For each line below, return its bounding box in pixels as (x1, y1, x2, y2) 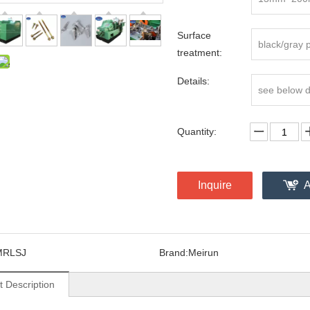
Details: (177, 75, 210, 86)
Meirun (188, 247, 219, 258)
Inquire (198, 179, 232, 191)
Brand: (158, 247, 188, 258)
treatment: (177, 47, 222, 58)
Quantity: (177, 126, 217, 137)
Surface (177, 30, 211, 41)
